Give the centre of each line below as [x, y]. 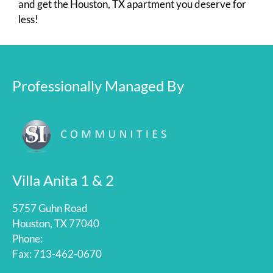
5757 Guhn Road [50, 208]
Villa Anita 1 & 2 [63, 180]
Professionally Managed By [98, 86]
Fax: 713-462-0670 [57, 253]
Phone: [27, 238]
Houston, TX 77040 [56, 223]
